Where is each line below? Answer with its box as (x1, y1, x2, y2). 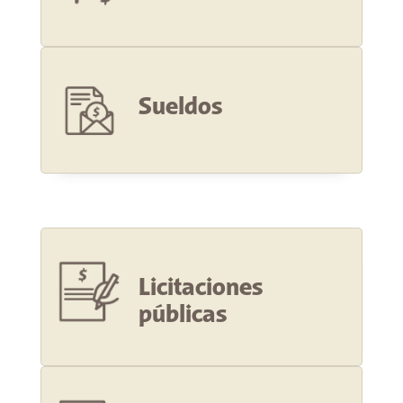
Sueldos (138, 94, 222, 122)
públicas (138, 301, 227, 330)
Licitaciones (138, 274, 263, 303)
